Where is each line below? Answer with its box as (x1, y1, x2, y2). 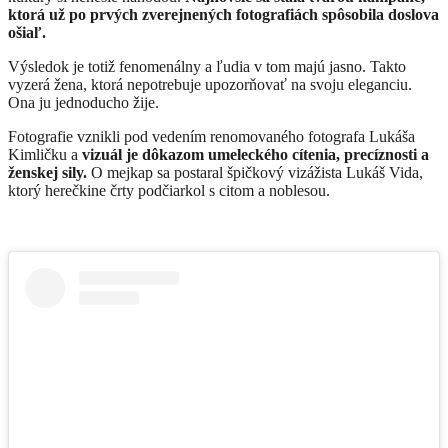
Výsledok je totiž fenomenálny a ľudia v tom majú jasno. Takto (8, 57, 406, 75)
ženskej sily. (8, 163, 87, 181)
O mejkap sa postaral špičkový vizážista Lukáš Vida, (87, 163, 423, 181)
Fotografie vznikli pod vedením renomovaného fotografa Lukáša (8, 127, 415, 145)
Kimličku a (8, 145, 82, 163)
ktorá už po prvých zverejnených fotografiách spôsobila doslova (8, 5, 439, 23)
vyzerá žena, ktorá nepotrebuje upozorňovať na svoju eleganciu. (8, 75, 412, 93)
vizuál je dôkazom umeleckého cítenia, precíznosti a (82, 145, 429, 163)
